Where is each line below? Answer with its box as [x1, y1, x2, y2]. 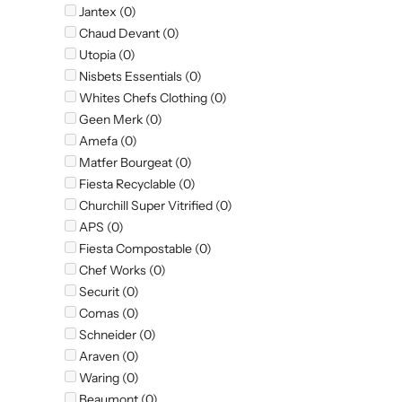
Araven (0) [76, 348, 139, 365]
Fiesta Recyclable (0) [76, 176, 196, 193]
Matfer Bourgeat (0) [76, 154, 192, 171]
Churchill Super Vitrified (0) [76, 197, 232, 214]
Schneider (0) [76, 327, 156, 344]
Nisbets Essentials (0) [76, 68, 202, 85]
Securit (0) [76, 284, 139, 301]
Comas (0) [76, 305, 139, 322]
